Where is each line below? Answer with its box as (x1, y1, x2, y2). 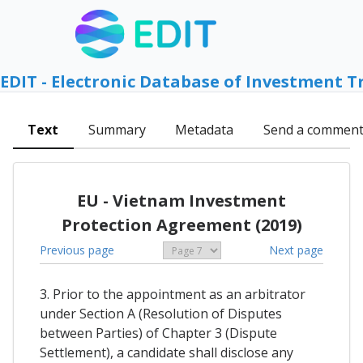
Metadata (175, 121, 234, 139)
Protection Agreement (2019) (61, 213, 302, 236)
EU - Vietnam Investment (77, 189, 286, 211)
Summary (88, 121, 146, 139)
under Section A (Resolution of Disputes (40, 305, 282, 323)
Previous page (40, 241, 114, 258)
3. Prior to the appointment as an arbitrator (40, 285, 305, 304)
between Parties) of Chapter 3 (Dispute (40, 324, 277, 343)
